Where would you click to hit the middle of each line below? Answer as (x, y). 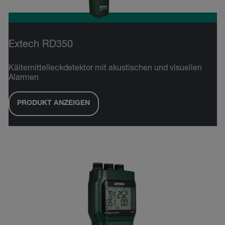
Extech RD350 (40, 45)
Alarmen (23, 78)
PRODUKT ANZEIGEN (53, 104)
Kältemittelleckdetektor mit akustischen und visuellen (105, 69)
